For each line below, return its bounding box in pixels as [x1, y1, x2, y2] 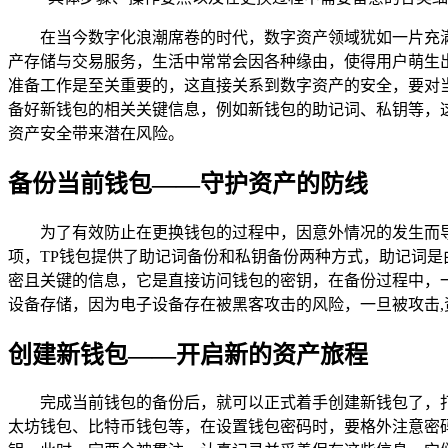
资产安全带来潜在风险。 [8, 124, 184, 142]
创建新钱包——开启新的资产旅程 [8, 341, 368, 368]
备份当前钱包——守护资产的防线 [8, 170, 368, 197]
